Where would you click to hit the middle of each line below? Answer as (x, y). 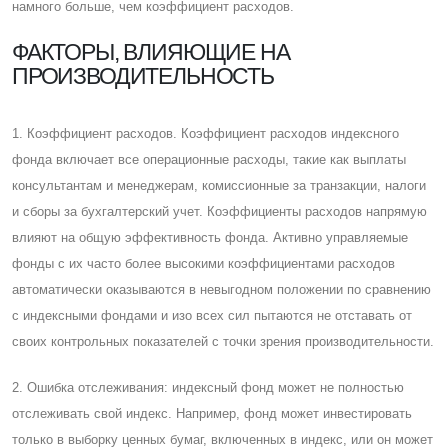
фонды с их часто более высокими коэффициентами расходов (203, 263)
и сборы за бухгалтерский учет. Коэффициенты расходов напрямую (219, 211)
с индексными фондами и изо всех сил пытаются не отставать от (212, 315)
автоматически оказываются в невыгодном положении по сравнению (221, 289)
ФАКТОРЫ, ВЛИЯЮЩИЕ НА (151, 51)
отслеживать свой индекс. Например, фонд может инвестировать (212, 413)
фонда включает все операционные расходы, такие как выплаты (209, 159)
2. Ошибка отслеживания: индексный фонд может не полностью (208, 387)
